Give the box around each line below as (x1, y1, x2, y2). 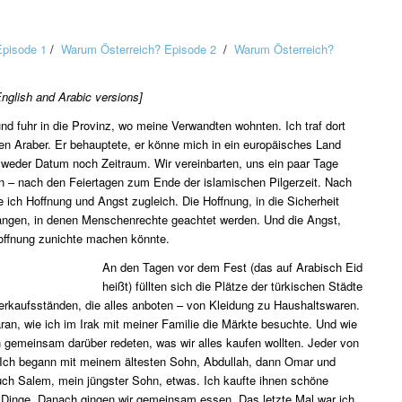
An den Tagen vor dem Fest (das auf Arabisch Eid (102, 258, 363, 276)
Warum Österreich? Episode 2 (61, 40, 216, 58)
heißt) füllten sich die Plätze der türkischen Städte (102, 277, 363, 295)
